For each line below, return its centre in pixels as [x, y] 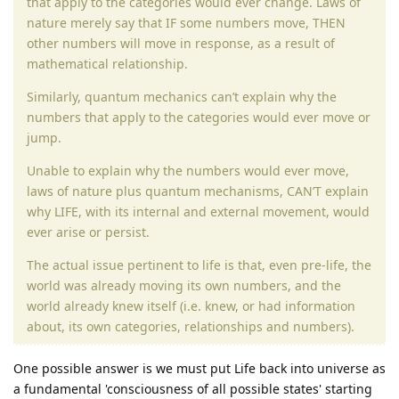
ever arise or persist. [88, 232]
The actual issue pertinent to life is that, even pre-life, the [199, 265]
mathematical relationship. [107, 63]
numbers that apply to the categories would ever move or [199, 117]
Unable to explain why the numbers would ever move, [188, 170]
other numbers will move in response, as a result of [181, 43]
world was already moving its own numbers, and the [184, 285]
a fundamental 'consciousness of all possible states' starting [193, 388]
